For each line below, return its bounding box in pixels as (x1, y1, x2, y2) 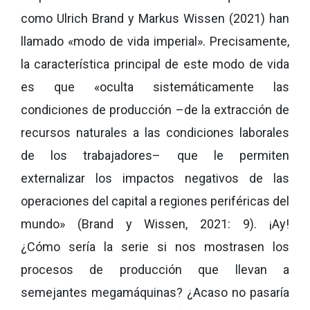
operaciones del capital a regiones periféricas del (21, 193, 289, 208)
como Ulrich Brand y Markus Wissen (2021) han (21, 10, 289, 26)
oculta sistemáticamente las (100, 79, 289, 94)
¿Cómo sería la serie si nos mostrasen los (21, 239, 289, 254)
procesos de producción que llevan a (21, 262, 289, 277)
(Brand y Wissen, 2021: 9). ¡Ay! (65, 216, 289, 231)
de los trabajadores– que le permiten (21, 147, 289, 163)
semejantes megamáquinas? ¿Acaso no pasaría (21, 284, 289, 300)
